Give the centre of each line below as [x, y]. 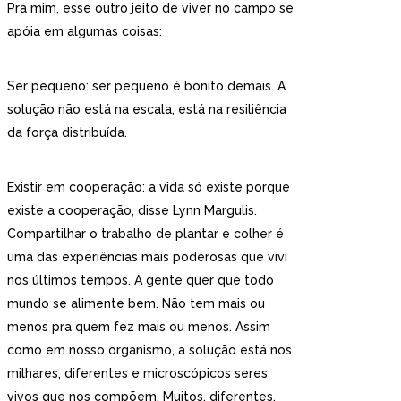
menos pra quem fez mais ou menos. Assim [139, 326]
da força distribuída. [67, 132]
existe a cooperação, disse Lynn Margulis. [132, 210]
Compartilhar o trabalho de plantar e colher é [145, 233]
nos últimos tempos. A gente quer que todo [141, 280]
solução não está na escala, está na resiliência [147, 109]
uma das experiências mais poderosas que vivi [147, 256]
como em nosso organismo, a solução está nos [149, 350]
